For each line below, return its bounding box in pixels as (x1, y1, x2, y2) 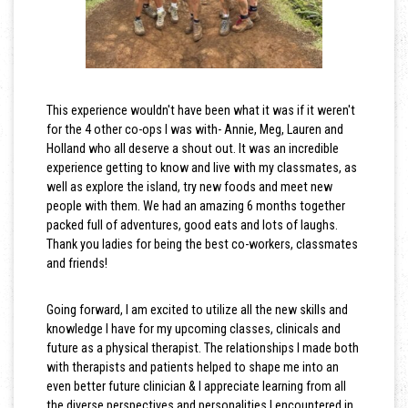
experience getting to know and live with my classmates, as (46, 160, 357, 176)
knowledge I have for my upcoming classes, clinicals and (46, 321, 341, 337)
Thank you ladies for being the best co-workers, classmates (46, 237, 358, 252)
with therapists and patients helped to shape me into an (46, 360, 339, 375)
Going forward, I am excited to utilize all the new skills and (46, 302, 348, 318)
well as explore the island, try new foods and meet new (46, 179, 332, 195)
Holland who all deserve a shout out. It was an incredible (46, 141, 339, 157)
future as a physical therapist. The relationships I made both (46, 341, 359, 356)
